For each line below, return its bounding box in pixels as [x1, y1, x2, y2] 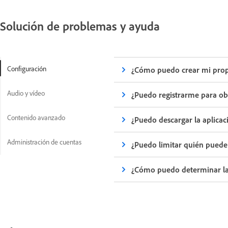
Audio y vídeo [7, 89, 45, 98]
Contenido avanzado [7, 113, 65, 122]
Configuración [7, 64, 46, 73]
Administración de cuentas [7, 137, 81, 147]
